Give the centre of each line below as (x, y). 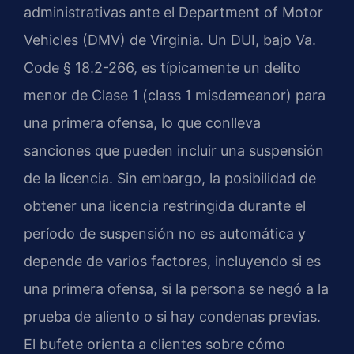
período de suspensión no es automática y (165, 233)
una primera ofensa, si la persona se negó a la (176, 288)
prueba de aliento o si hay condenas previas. (172, 316)
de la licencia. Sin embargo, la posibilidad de (170, 178)
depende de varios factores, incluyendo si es (172, 261)
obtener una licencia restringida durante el (165, 205)
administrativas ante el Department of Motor (173, 12)
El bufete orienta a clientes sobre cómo (154, 344)
